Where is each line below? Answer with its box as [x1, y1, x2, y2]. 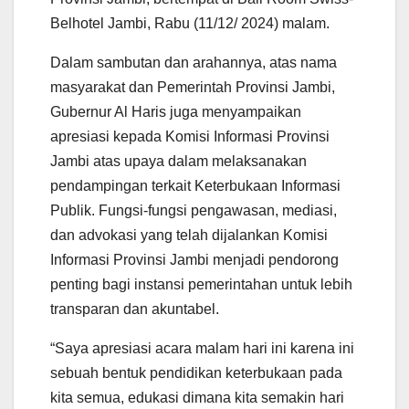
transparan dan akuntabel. [50, 300, 219, 317]
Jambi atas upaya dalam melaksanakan [50, 152, 307, 169]
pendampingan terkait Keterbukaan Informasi [50, 177, 341, 194]
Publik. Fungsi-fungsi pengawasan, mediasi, [50, 202, 337, 218]
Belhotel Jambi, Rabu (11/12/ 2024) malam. [50, 15, 330, 31]
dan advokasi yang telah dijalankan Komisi [50, 226, 328, 243]
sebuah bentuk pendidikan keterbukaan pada [50, 364, 342, 381]
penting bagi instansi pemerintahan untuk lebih [50, 276, 352, 292]
